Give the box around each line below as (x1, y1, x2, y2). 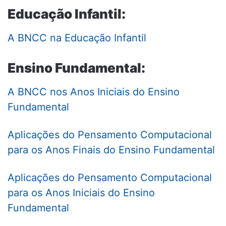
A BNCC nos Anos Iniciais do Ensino (8, 86, 180, 98)
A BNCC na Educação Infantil (8, 32, 146, 44)
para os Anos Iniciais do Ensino (8, 187, 155, 199)
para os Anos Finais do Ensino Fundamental (8, 144, 215, 156)
